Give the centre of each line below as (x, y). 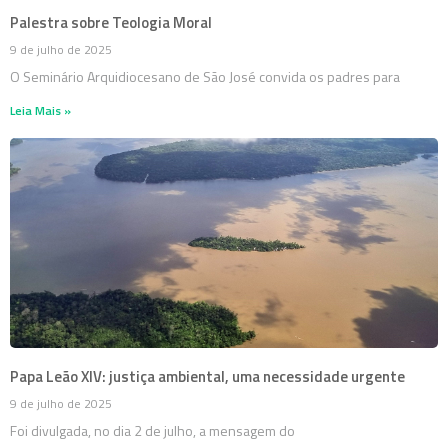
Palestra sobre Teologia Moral (111, 23)
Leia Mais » (40, 111)
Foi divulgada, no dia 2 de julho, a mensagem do (152, 430)
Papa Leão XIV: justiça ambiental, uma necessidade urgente (207, 376)
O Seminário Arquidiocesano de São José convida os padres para (205, 77)
